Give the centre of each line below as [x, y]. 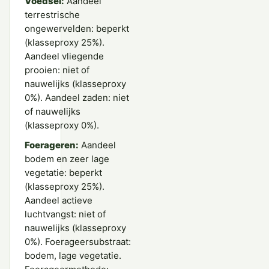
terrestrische [52, 15]
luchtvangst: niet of [65, 214]
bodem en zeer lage [67, 159]
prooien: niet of [57, 70]
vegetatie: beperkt [63, 173]
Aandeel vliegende [64, 56]
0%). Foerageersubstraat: [78, 242]
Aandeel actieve [59, 201]
